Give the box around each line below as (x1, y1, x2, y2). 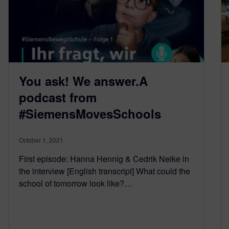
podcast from (19, 88, 97, 106)
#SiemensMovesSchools (19, 105, 161, 122)
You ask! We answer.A (19, 72, 148, 89)
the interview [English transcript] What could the (19, 165, 190, 177)
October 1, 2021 (19, 135, 63, 144)
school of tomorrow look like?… (19, 177, 132, 189)
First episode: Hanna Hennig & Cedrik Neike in (19, 153, 189, 165)
